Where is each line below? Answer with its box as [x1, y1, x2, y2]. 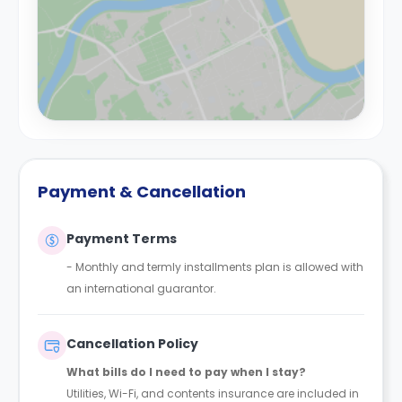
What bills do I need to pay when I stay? [66, 364, 306, 380]
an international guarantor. [66, 281, 216, 296]
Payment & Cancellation [38, 180, 246, 203]
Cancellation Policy [66, 335, 198, 353]
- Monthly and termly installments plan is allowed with [66, 259, 363, 275]
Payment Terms [66, 230, 177, 248]
